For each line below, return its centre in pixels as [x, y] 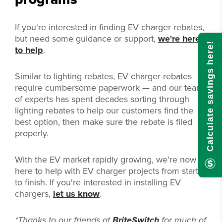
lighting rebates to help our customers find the [104, 111]
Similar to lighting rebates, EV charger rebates [103, 77]
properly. [32, 134]
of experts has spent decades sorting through [102, 99]
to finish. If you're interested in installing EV [98, 183]
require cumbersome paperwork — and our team [109, 88]
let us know [76, 194]
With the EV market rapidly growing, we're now [106, 160]
